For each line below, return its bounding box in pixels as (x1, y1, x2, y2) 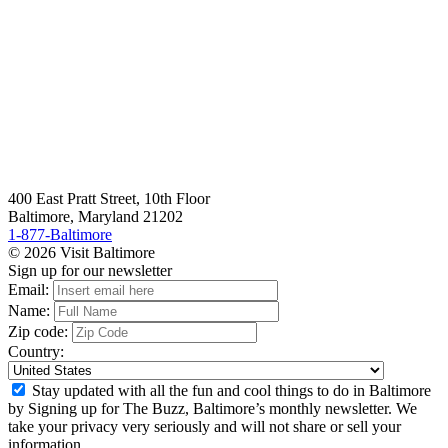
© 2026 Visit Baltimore (8, 244, 155, 262)
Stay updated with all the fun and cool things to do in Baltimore (28, 382, 431, 400)
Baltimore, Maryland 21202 (8, 208, 183, 226)
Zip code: (8, 323, 68, 341)
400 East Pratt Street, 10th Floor (8, 190, 210, 208)
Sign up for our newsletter (8, 262, 172, 280)
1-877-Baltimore (8, 226, 112, 244)
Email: (8, 281, 49, 299)
